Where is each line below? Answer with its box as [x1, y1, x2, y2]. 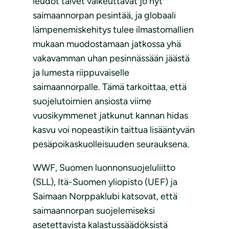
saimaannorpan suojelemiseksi [33, 205, 155, 217]
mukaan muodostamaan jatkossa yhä [33, 38, 181, 50]
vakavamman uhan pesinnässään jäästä [33, 53, 190, 64]
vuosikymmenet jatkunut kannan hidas [33, 110, 188, 122]
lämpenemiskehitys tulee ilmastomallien [33, 24, 194, 36]
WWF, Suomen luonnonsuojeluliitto [33, 162, 175, 174]
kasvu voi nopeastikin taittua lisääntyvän [33, 124, 195, 136]
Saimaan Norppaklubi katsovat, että [33, 191, 177, 202]
